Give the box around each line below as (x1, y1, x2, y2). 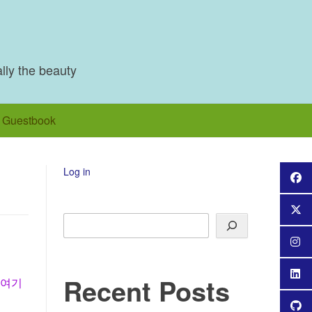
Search (63, 212, 94, 226)
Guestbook (2, 112, 56, 128)
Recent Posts (63, 272, 230, 310)
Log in (63, 164, 91, 178)
